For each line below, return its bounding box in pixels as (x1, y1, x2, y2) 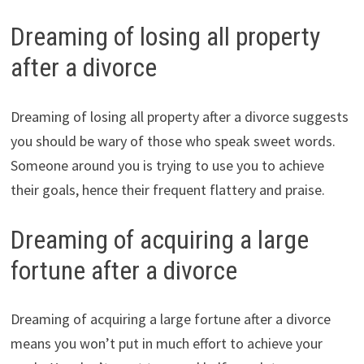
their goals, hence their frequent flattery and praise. (10, 180, 325, 199)
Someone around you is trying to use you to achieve (10, 155, 324, 175)
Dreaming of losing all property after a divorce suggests (10, 106, 349, 126)
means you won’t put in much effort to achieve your (10, 334, 323, 353)
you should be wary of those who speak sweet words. (10, 131, 336, 150)
